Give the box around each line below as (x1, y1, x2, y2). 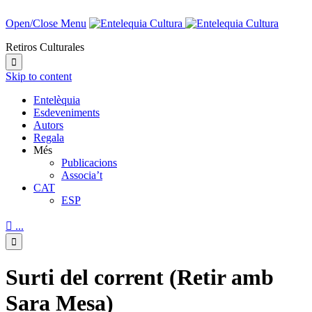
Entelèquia (33, 94, 80, 106)
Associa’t (61, 169, 102, 181)
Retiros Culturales (6, 41, 84, 53)
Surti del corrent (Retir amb (6, 265, 274, 290)
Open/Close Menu (6, 17, 86, 29)
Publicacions (61, 157, 117, 169)
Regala (33, 132, 64, 143)
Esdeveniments (33, 107, 100, 118)
